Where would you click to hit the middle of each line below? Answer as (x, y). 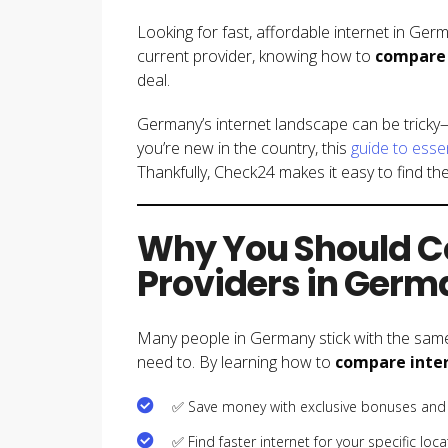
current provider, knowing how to (256, 55)
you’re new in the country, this (244, 147)
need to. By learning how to (236, 361)
